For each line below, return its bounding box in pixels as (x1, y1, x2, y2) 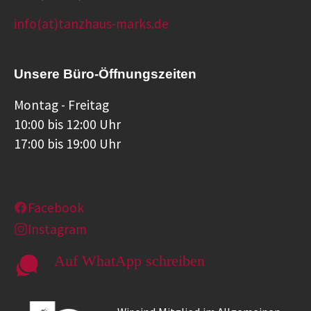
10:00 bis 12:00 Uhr (14, 116, 121, 133)
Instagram (28, 221, 87, 238)
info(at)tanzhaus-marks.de (14, 15, 169, 33)
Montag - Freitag (14, 96, 109, 114)
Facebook (28, 199, 84, 217)
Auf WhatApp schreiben (54, 252, 205, 270)
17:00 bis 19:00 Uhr (14, 135, 121, 153)
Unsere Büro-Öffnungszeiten (14, 67, 196, 82)
